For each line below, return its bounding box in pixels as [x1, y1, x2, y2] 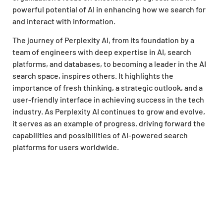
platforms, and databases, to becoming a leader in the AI [12, 59, 206, 69]
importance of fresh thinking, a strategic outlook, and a [12, 83, 203, 93]
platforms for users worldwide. [12, 142, 119, 152]
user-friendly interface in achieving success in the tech [12, 95, 204, 105]
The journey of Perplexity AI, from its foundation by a [12, 35, 194, 45]
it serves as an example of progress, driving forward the [12, 118, 205, 128]
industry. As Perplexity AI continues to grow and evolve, [12, 107, 205, 116]
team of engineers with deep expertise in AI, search [12, 47, 191, 57]
